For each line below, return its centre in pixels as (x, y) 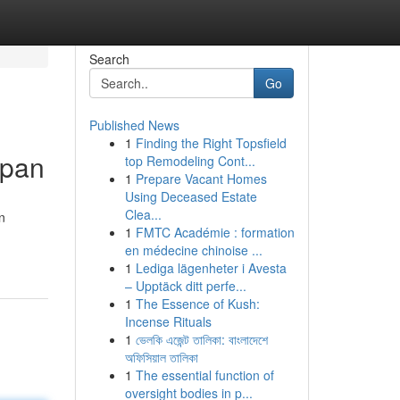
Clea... (143, 214)
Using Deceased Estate (191, 196)
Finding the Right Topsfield (211, 143)
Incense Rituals (168, 321)
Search (109, 59)
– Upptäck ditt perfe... (185, 286)
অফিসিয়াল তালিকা (161, 357)
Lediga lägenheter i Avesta (211, 268)
